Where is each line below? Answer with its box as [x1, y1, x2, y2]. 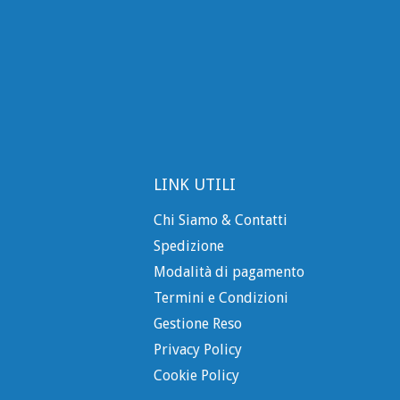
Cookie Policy [154, 366, 239, 384]
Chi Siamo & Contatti [154, 211, 287, 229]
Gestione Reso [154, 314, 242, 332]
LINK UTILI [154, 174, 236, 194]
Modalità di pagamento [154, 262, 304, 280]
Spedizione [154, 237, 224, 254]
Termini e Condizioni [154, 288, 288, 306]
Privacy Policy [154, 340, 242, 358]
